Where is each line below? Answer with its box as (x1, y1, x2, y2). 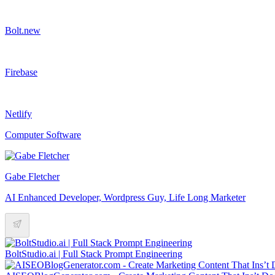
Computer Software (5, 129, 81, 140)
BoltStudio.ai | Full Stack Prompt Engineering (5, 248, 182, 259)
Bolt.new (5, 25, 41, 36)
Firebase (5, 66, 37, 77)
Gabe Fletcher (5, 171, 60, 182)
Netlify (5, 108, 32, 119)
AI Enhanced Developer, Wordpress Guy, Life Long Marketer (5, 192, 246, 203)
